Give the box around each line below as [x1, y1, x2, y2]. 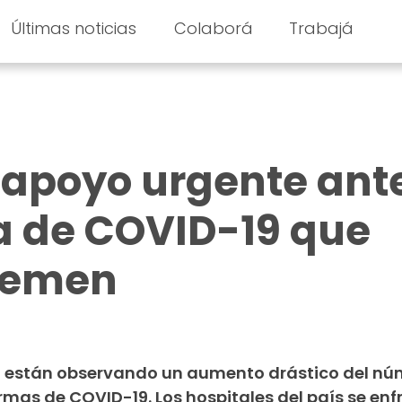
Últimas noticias [10, 17, 136, 39]
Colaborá [174, 17, 254, 39]
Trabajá [289, 17, 354, 39]
